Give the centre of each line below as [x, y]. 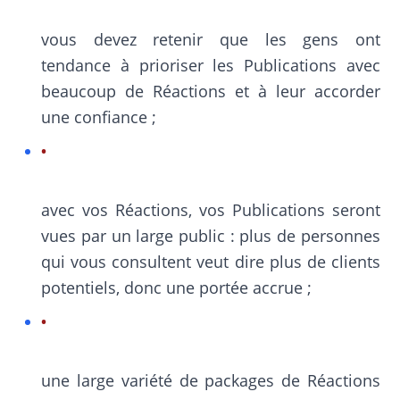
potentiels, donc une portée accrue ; [177, 287]
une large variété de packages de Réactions [211, 380]
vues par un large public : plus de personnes [211, 235]
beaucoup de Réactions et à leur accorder [211, 91]
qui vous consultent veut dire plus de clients [211, 261]
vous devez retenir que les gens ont [211, 39]
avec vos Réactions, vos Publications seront [211, 209]
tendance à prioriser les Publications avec [211, 65]
